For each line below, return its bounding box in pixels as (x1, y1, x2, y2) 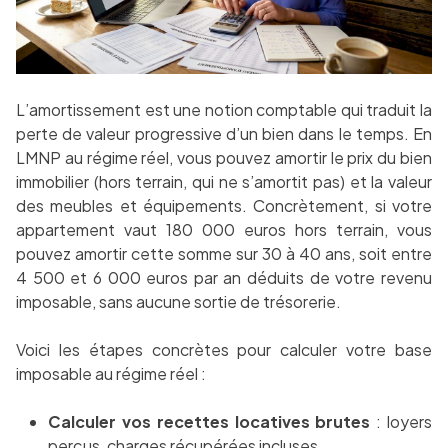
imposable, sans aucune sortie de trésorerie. (16, 291, 341, 313)
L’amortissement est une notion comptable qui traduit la (16, 99, 432, 121)
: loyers (370, 411, 433, 433)
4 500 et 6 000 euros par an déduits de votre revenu (16, 267, 432, 289)
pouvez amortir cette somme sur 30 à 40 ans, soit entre (16, 243, 432, 265)
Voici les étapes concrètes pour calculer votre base (16, 339, 432, 361)
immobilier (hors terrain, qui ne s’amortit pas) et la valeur (16, 171, 432, 193)
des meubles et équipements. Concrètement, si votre (16, 195, 432, 217)
